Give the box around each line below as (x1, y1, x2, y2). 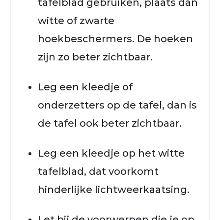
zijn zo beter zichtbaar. (38, 51, 155, 63)
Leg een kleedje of (38, 81, 133, 93)
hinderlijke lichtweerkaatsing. (38, 183, 193, 195)
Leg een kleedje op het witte (38, 147, 185, 159)
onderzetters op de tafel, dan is (38, 99, 197, 111)
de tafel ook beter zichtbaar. (38, 117, 186, 129)
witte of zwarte (38, 14, 114, 27)
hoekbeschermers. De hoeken (38, 32, 193, 45)
